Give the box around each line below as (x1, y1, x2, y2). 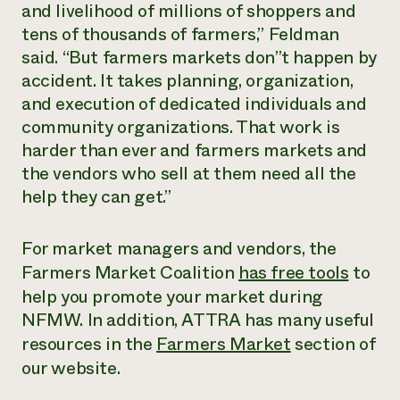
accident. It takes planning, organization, (21, 68, 354, 94)
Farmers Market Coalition (21, 260, 239, 286)
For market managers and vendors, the (21, 236, 337, 262)
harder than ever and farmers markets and (21, 137, 368, 163)
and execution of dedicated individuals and (21, 91, 367, 117)
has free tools (238, 260, 349, 286)
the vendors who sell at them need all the (21, 161, 356, 187)
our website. (21, 355, 121, 381)
